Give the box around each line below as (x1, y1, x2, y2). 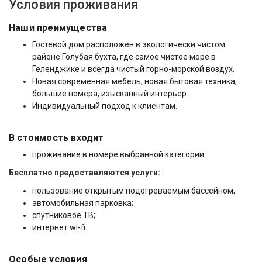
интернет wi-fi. (32, 223, 87, 233)
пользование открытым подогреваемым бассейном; (32, 186, 235, 196)
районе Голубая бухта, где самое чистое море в (32, 52, 216, 62)
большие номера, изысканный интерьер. (32, 89, 188, 99)
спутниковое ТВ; (32, 211, 95, 220)
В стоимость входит (9, 132, 104, 144)
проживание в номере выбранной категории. (32, 150, 206, 160)
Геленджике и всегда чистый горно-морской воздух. (32, 64, 235, 74)
